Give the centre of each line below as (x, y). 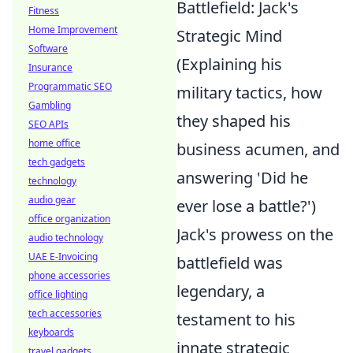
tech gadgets (57, 162)
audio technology (66, 238)
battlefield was (230, 263)
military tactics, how (249, 93)
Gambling (50, 105)
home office (54, 143)
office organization (69, 219)
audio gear (52, 200)
